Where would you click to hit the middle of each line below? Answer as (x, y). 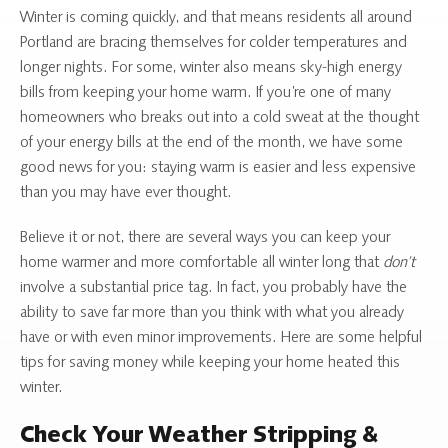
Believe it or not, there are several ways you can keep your (205, 237)
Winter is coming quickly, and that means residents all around (216, 17)
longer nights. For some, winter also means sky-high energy (211, 67)
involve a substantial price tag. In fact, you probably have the (213, 287)
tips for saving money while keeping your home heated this (210, 362)
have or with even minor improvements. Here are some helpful (221, 337)
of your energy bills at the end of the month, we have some (211, 142)
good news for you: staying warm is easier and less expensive (218, 167)
